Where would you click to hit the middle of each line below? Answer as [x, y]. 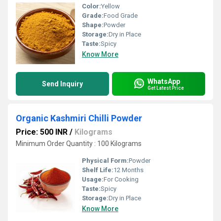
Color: [92, 6]
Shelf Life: [98, 170]
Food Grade [121, 16]
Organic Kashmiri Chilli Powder [79, 118]
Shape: [93, 25]
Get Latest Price [166, 88]
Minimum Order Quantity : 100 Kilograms [79, 144]
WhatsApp [164, 81]
